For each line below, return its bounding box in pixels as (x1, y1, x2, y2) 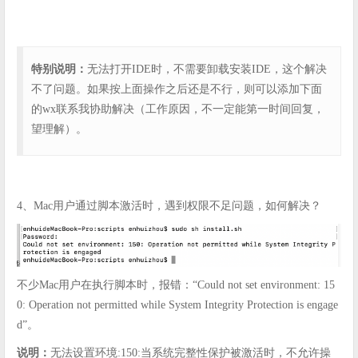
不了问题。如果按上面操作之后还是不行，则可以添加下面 (31, 82, 322, 95)
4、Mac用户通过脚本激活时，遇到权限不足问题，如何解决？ (17, 199, 321, 212)
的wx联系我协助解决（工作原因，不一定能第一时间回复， (31, 102, 324, 115)
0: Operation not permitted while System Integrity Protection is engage (17, 299, 338, 312)
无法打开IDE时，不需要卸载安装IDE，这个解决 (87, 62, 327, 75)
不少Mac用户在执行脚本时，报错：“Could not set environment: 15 (17, 279, 335, 292)
